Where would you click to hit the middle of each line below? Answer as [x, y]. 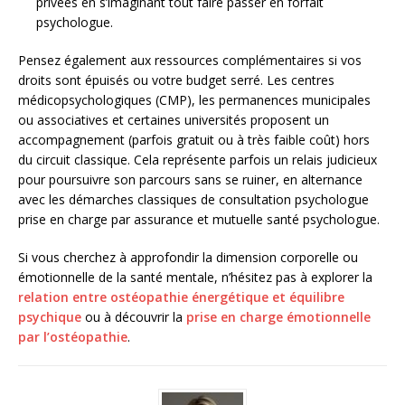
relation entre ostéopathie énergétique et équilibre [181, 297]
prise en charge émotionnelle [278, 316]
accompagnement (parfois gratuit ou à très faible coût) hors [194, 139]
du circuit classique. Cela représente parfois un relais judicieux [198, 159]
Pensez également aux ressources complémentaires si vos [190, 60]
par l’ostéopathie [73, 336]
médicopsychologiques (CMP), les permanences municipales [194, 99]
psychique [50, 316]
